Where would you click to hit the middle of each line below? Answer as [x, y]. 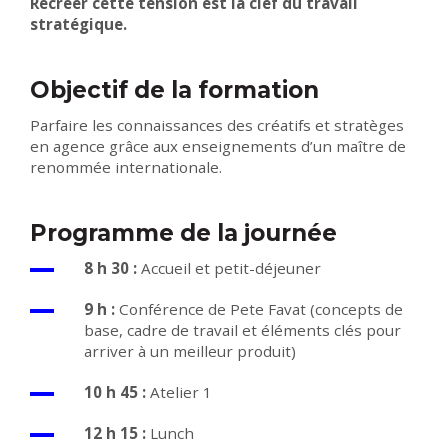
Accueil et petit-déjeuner [231, 268]
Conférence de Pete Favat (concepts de [261, 309]
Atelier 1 [179, 392]
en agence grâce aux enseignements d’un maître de [218, 146]
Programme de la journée [183, 233]
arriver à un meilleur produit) [190, 351]
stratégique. [78, 24]
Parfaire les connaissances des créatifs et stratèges [217, 125]
